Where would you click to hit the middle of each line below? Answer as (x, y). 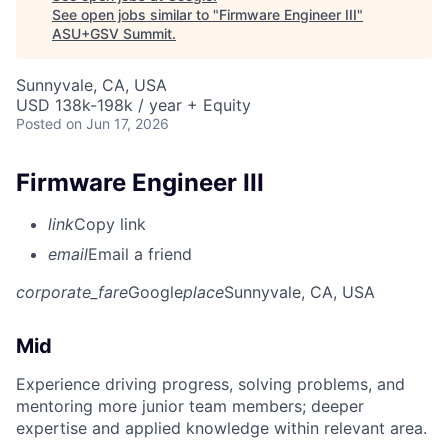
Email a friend (140, 254)
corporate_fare (72, 292)
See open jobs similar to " (135, 14)
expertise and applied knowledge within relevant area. (221, 428)
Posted (39, 123)
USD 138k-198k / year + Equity (133, 104)
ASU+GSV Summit (112, 33)
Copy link (110, 224)
